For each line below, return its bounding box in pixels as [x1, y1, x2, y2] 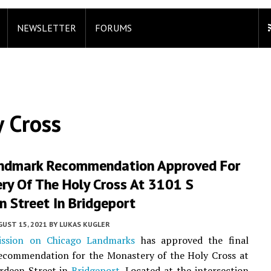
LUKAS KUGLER [59, 220, 110, 229]
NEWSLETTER [17, 22, 76, 34]
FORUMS [95, 22, 132, 34]
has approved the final [135, 233, 249, 247]
